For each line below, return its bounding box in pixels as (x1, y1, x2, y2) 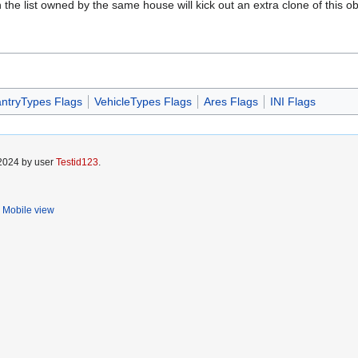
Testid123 (56, 157, 98, 169)
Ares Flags (203, 95, 258, 109)
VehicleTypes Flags (93, 95, 192, 109)
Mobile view (2, 205, 54, 217)
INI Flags (269, 95, 316, 109)
